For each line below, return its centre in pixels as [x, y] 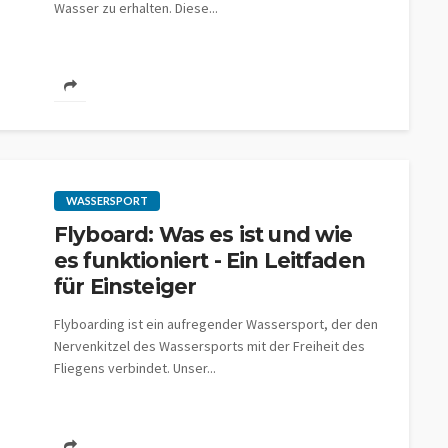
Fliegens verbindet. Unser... [135, 368]
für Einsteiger [125, 286]
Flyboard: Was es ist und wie [203, 234]
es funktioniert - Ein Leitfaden [209, 260]
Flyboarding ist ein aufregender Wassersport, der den [216, 324]
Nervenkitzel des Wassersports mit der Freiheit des [209, 346]
